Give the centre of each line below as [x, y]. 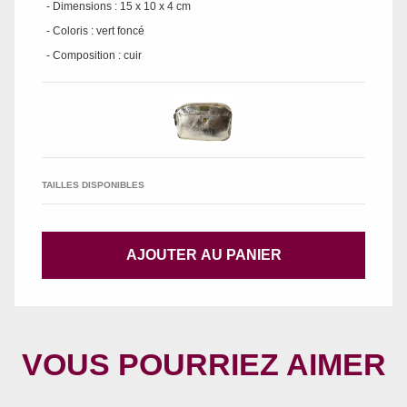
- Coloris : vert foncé [95, 30]
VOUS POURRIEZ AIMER [203, 365]
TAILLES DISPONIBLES [93, 185]
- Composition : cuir [94, 55]
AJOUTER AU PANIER [203, 255]
